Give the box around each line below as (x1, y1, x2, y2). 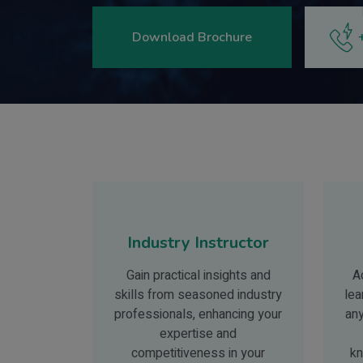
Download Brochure (132, 28, 252, 47)
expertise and (160, 324, 237, 344)
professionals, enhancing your (114, 305, 282, 325)
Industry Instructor (127, 232, 269, 254)
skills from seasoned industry (114, 285, 282, 305)
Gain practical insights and (126, 266, 271, 286)
